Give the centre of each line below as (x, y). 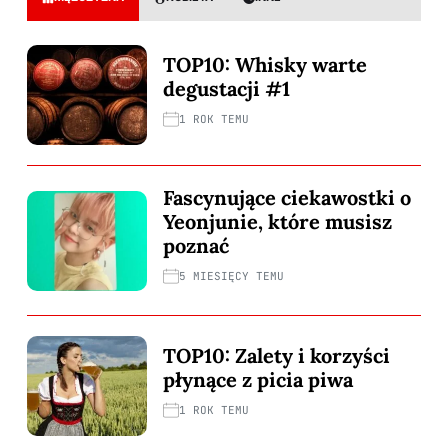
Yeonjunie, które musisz (277, 222)
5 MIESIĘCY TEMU (231, 276)
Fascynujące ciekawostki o (287, 198)
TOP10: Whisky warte (265, 64)
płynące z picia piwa (258, 379)
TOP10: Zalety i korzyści (276, 355)
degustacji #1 (226, 88)
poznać (196, 246)
